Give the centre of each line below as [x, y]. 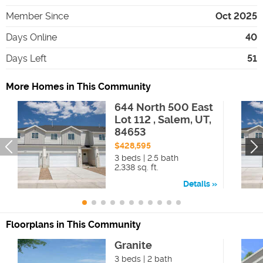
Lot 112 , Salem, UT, [163, 119]
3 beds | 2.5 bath [146, 158]
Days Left [26, 58]
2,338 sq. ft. [136, 167]
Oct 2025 [236, 16]
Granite [133, 245]
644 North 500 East [163, 107]
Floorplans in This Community [73, 225]
